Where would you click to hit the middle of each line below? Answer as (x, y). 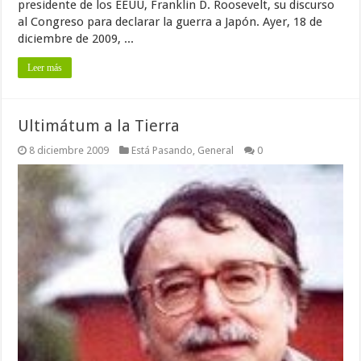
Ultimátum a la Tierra (99, 125)
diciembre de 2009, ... (76, 38)
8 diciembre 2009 (69, 150)
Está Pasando (162, 150)
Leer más (45, 67)
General (216, 150)
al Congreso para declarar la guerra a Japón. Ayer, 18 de (170, 21)
